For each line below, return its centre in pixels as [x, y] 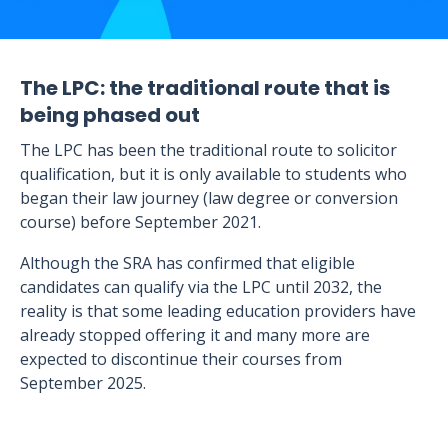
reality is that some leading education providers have [218, 311]
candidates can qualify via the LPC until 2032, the [201, 287]
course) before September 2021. [140, 222]
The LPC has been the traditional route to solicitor [208, 150]
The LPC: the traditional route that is [205, 88]
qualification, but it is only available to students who [213, 174]
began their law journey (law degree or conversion [209, 198]
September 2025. [83, 383]
